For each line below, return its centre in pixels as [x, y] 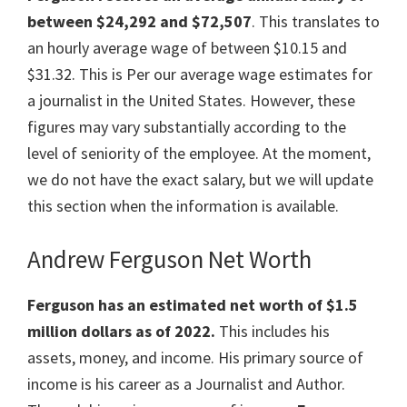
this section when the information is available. [183, 206]
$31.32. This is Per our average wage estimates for [200, 74]
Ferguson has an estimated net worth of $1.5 [193, 305]
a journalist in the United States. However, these [191, 101]
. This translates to [316, 22]
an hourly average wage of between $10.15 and [187, 48]
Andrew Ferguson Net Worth [169, 259]
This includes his [273, 332]
